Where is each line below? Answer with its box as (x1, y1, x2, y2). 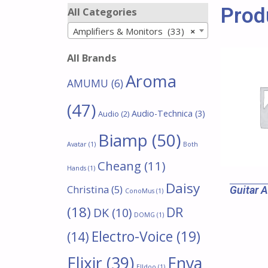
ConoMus (125, 187, 154, 195)
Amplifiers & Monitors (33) (73, 25, 184, 37)
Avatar (67, 140, 87, 148)
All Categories (68, 5, 137, 19)
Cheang (98, 157, 141, 174)
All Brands (67, 51, 117, 65)
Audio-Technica (132, 108, 193, 119)
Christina (67, 182, 109, 196)
